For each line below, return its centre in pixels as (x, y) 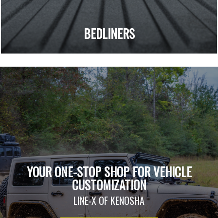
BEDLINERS (109, 33)
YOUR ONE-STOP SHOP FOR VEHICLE (109, 172)
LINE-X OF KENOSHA (109, 201)
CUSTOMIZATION (109, 185)
